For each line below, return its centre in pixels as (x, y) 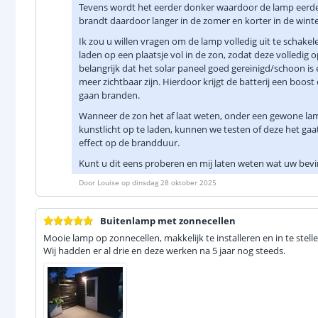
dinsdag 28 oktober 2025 (174, 182)
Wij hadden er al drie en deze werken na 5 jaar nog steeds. (164, 251)
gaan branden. (109, 95)
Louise (108, 182)
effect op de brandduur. (130, 143)
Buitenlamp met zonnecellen (168, 221)
